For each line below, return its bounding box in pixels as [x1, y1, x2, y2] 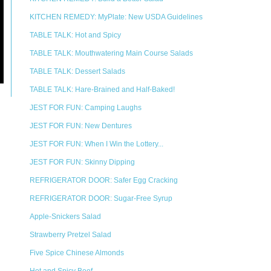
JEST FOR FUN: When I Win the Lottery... [30, 140, 163, 148]
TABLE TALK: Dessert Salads [30, 67, 125, 76]
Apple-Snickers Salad [30, 212, 101, 221]
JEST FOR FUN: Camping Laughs [30, 103, 142, 112]
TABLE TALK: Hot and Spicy [30, 31, 121, 39]
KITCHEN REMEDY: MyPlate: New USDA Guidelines [30, 13, 203, 21]
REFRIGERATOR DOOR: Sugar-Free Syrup [30, 194, 172, 203]
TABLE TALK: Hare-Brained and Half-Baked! [30, 85, 175, 94]
